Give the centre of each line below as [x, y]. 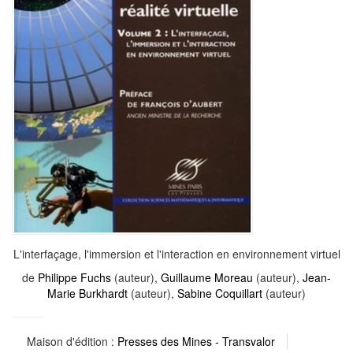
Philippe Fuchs [74, 277]
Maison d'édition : [72, 341]
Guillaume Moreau [207, 277]
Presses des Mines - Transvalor [196, 341]
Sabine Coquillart [220, 293]
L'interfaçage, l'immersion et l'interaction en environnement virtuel [176, 253]
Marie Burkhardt [87, 293]
